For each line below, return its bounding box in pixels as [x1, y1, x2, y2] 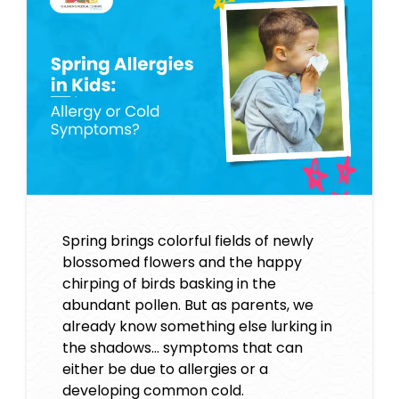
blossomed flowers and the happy [62, 252, 302, 273]
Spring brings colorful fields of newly [62, 231, 313, 252]
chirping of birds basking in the [62, 273, 276, 295]
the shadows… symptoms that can [62, 338, 303, 359]
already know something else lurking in [62, 316, 332, 338]
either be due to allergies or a [62, 359, 268, 380]
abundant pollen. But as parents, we [62, 295, 313, 316]
